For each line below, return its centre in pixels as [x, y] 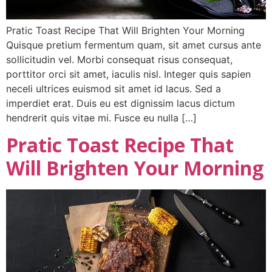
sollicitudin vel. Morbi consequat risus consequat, [119, 60]
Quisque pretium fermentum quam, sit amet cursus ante [134, 45]
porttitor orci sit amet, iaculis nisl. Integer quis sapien [128, 74]
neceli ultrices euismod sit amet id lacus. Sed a [114, 89]
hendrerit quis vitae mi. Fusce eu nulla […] [101, 118]
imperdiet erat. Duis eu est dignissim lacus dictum [121, 104]
